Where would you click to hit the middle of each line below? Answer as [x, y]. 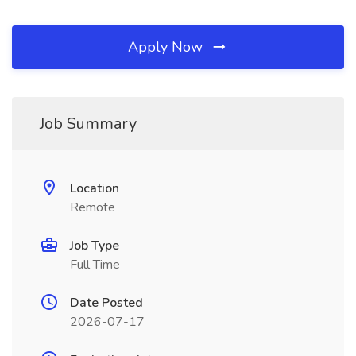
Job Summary [88, 124]
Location [95, 188]
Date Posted [106, 303]
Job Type [95, 246]
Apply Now [167, 47]
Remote [93, 207]
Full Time [95, 265]
